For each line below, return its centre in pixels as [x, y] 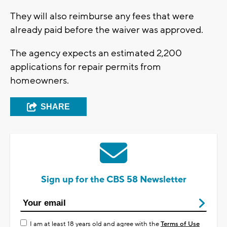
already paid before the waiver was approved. [107, 30]
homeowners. [40, 80]
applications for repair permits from [86, 67]
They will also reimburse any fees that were [102, 16]
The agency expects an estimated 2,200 [96, 53]
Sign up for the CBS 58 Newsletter [113, 179]
